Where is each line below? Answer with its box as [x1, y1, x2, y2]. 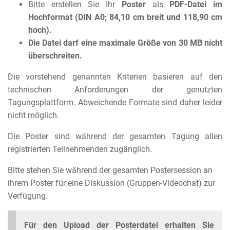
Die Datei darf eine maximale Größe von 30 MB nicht [28, 38, 222, 48]
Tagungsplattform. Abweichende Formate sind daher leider [8, 98, 222, 108]
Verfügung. [8, 191, 48, 201]
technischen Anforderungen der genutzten [8, 85, 222, 95]
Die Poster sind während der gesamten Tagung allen [8, 131, 222, 142]
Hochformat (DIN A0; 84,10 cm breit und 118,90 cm [28, 12, 222, 23]
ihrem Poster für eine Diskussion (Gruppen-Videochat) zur [8, 178, 215, 188]
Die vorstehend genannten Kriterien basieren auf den [8, 72, 222, 82]
